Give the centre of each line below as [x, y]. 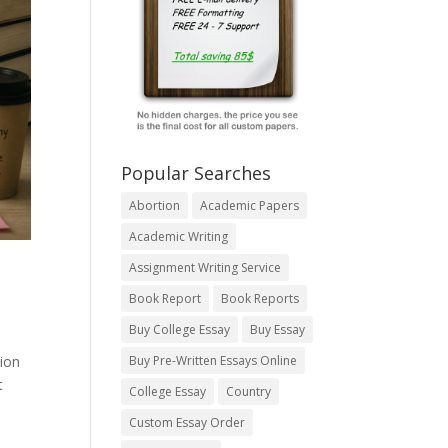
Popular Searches [195, 173]
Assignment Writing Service [204, 268]
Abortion [154, 206]
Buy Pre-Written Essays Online [212, 361]
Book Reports [259, 299]
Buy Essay [277, 330]
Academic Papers [249, 206]
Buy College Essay [179, 330]
